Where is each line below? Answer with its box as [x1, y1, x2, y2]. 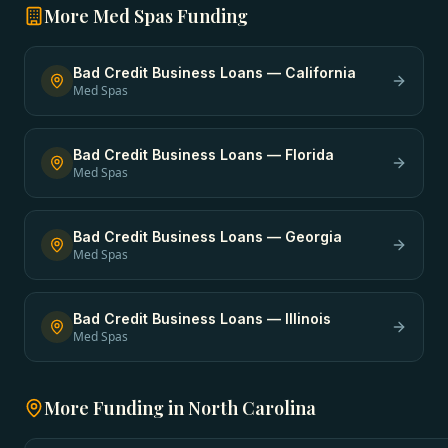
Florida [285, 146, 334, 163]
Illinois [285, 310, 331, 327]
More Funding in [44, 396, 188, 420]
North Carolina [188, 396, 316, 420]
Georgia [285, 228, 342, 245]
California [285, 64, 356, 81]
